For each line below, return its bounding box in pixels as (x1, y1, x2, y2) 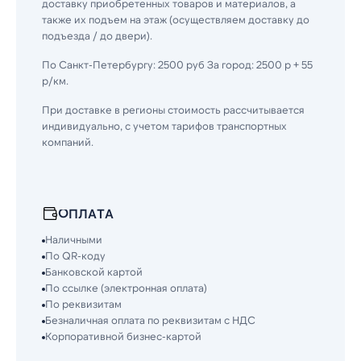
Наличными (45, 233, 102, 246)
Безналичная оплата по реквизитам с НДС (45, 313, 255, 326)
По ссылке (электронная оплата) (45, 281, 207, 294)
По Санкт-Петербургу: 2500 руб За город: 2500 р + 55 (42, 58, 313, 71)
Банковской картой (45, 265, 143, 278)
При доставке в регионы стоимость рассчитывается (42, 103, 305, 116)
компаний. (42, 135, 93, 148)
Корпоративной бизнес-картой (45, 330, 201, 342)
